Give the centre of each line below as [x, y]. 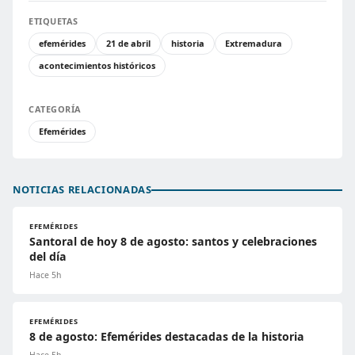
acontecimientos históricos [97, 66]
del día [48, 257]
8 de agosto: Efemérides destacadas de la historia [167, 337]
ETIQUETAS [53, 21]
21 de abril [128, 44]
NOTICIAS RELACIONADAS [82, 190]
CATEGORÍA [55, 109]
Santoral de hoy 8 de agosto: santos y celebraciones [173, 242]
